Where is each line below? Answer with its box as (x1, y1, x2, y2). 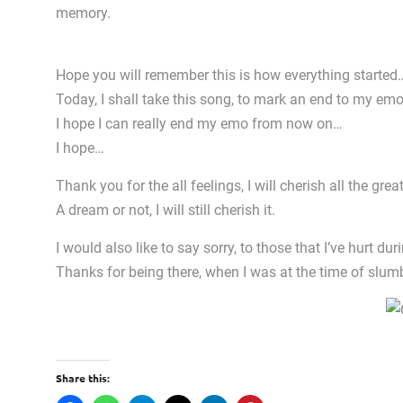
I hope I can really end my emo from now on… (56, 115, 343, 132)
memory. (56, 4, 111, 22)
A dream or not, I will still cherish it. (56, 201, 275, 219)
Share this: (56, 371, 110, 385)
